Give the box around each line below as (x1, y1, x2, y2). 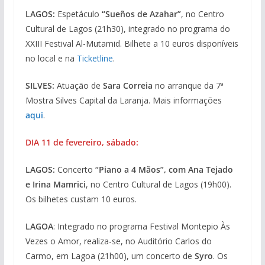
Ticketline (76, 53, 113, 64)
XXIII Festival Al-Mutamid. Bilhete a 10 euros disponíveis (25, 38, 238, 50)
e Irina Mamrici (25, 179, 86, 190)
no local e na (25, 53, 77, 64)
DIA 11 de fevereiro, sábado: (25, 137, 138, 148)
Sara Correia (102, 80, 153, 92)
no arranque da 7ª (152, 80, 224, 92)
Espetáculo (54, 8, 102, 20)
